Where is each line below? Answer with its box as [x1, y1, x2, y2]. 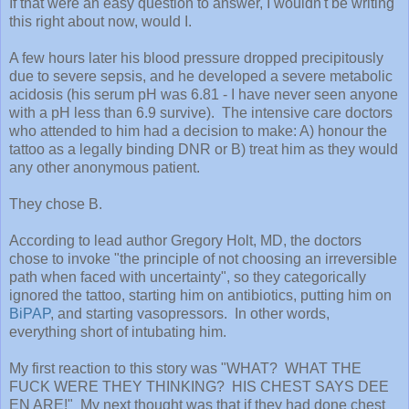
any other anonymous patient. [9, 159, 200, 175]
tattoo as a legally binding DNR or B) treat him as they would [9, 141, 398, 157]
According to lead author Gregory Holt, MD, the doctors [9, 232, 362, 248]
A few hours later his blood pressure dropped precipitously [9, 49, 383, 66]
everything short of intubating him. [9, 323, 226, 340]
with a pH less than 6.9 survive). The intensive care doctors [9, 104, 393, 121]
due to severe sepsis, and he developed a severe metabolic [9, 68, 393, 84]
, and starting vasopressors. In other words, [50, 305, 330, 321]
